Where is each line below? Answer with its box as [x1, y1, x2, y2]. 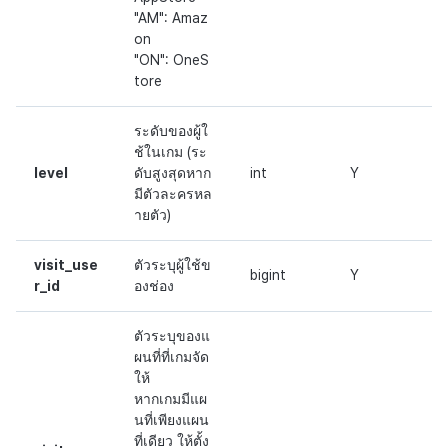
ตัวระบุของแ [134, 328, 210, 345]
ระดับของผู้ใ [134, 123, 208, 140]
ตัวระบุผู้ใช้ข [134, 257, 211, 274]
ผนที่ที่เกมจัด [134, 349, 209, 366]
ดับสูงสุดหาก [134, 165, 211, 182]
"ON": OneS [134, 52, 209, 69]
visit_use [34, 257, 98, 274]
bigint [250, 267, 286, 284]
